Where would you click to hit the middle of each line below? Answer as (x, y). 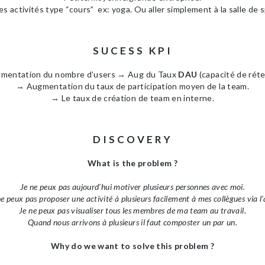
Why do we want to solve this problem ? (132, 246)
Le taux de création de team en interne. (137, 98)
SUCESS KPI (132, 51)
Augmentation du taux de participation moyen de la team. (137, 86)
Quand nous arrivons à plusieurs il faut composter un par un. (132, 222)
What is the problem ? (132, 163)
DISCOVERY (132, 140)
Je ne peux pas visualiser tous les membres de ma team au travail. (132, 211)
